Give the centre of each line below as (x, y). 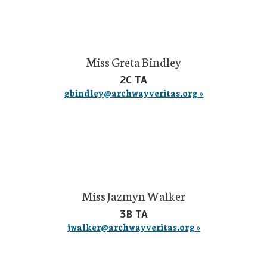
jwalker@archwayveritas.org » (133, 227)
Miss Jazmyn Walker (133, 195)
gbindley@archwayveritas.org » (133, 93)
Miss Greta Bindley (133, 61)
